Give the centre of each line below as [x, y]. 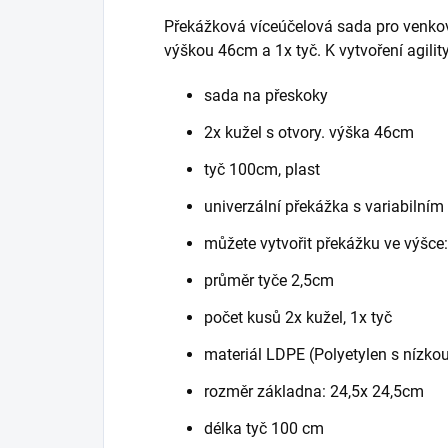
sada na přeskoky [266, 95]
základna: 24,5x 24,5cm [340, 391]
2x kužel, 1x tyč [338, 317]
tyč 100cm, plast [262, 169]
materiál [235, 354]
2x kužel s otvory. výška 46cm [309, 132]
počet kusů [244, 317]
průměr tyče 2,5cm [269, 280]
